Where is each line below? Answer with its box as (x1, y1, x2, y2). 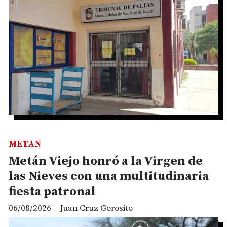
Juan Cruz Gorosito (60, 202, 133, 214)
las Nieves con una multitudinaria (9, 168, 209, 184)
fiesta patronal (9, 183, 96, 199)
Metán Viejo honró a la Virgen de (9, 153, 203, 169)
